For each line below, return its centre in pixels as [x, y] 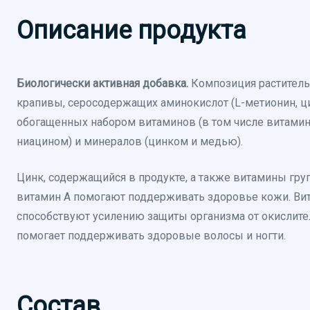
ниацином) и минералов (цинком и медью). [130, 142]
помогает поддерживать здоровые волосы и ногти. [151, 236]
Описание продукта [131, 30]
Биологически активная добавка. [104, 83]
